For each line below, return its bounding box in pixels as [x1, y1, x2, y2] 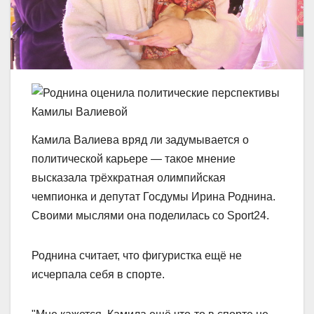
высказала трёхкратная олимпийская [32, 171, 226, 184]
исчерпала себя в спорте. [32, 268, 165, 280]
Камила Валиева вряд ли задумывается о [32, 133, 249, 146]
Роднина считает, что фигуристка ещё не [32, 249, 242, 261]
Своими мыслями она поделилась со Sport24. [32, 209, 269, 221]
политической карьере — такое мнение [32, 152, 235, 165]
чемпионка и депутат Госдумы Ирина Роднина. [32, 190, 275, 203]
